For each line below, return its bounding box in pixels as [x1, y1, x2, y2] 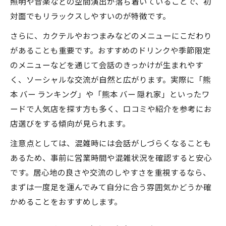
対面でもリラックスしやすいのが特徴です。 [10, 10, 171, 21]
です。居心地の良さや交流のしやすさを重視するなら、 [10, 166, 211, 178]
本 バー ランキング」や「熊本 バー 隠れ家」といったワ [10, 88, 210, 99]
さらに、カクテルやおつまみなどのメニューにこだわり [10, 30, 212, 41]
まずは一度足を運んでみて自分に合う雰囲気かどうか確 [10, 181, 211, 192]
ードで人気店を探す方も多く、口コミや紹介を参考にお [10, 103, 212, 114]
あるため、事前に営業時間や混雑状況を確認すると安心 [10, 152, 212, 163]
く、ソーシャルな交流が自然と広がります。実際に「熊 [10, 74, 211, 85]
